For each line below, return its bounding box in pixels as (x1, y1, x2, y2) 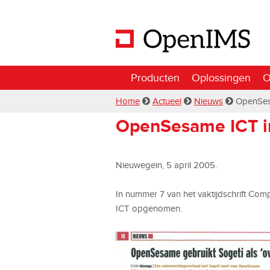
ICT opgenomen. (116, 203, 182, 213)
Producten (131, 71, 180, 84)
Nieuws (194, 96, 223, 106)
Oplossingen (192, 71, 251, 84)
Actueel (152, 96, 181, 106)
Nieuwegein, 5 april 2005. (116, 160, 217, 170)
